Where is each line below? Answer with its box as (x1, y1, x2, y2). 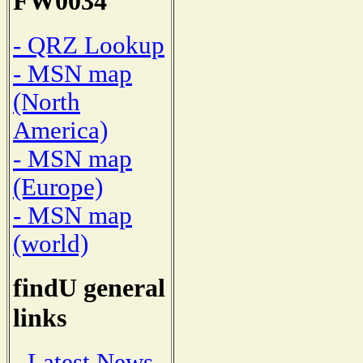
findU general (13, 273, 165, 303)
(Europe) (13, 173, 103, 201)
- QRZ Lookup (13, 31, 164, 59)
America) (13, 116, 108, 144)
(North (13, 88, 80, 116)
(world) (13, 229, 88, 258)
